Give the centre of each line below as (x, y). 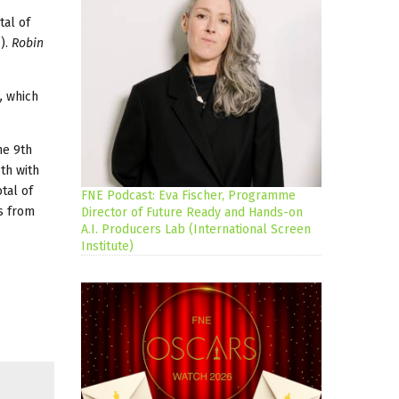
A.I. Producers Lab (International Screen (196, 230)
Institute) (107, 247)
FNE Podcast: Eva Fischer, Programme (188, 196)
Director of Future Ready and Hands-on (192, 213)
